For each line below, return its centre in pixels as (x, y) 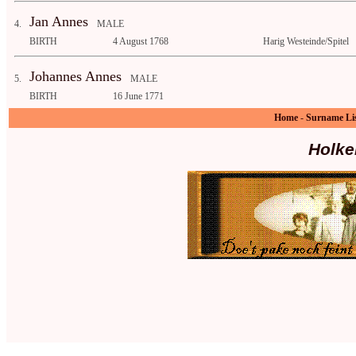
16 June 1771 (138, 97)
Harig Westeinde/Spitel (306, 42)
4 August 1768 (141, 42)
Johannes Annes (77, 77)
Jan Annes (61, 22)
